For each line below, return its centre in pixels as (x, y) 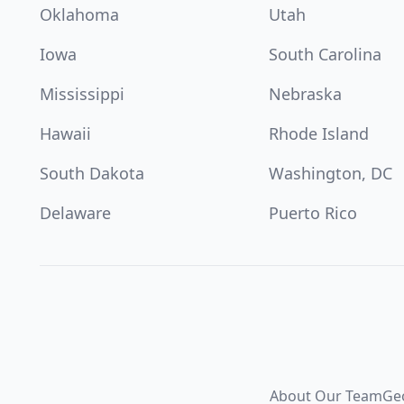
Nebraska (306, 94)
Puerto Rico (313, 213)
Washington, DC (331, 173)
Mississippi (82, 94)
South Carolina (326, 54)
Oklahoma (79, 14)
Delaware (75, 213)
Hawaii (65, 133)
